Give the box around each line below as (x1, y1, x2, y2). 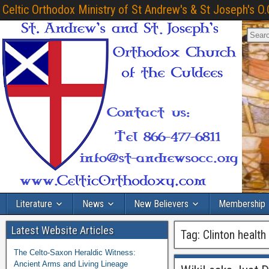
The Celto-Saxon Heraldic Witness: (14, 248, 136, 257)
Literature (16, 198, 52, 210)
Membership (219, 198, 265, 210)
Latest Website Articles (11, 224, 114, 237)
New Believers (134, 198, 189, 210)
